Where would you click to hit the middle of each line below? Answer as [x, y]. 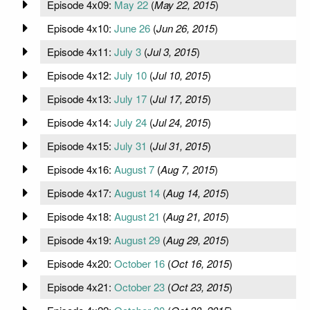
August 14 [137, 192]
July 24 [130, 122]
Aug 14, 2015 [195, 192]
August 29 [137, 239]
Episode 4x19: [80, 239]
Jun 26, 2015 [185, 28]
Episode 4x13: [80, 98]
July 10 [130, 75]
